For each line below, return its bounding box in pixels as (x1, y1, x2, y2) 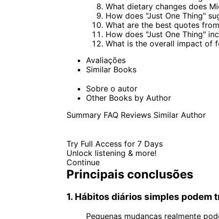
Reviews (120, 109, 151, 120)
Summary (66, 109, 101, 120)
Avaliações (86, 55, 126, 65)
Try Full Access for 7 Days (66, 138, 163, 149)
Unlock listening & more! (66, 148, 156, 158)
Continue (66, 157, 100, 167)
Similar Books (86, 64, 136, 74)
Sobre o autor (86, 83, 137, 93)
